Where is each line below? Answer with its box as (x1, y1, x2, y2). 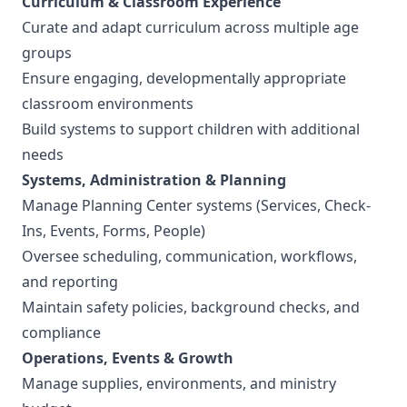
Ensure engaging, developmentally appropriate (22, 68, 346, 88)
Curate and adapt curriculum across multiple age (22, 17, 359, 37)
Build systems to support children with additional (22, 119, 360, 139)
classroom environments (22, 94, 197, 114)
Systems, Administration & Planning (22, 170, 286, 190)
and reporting (22, 272, 122, 292)
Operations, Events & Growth (22, 348, 233, 368)
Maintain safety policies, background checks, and (22, 297, 360, 317)
